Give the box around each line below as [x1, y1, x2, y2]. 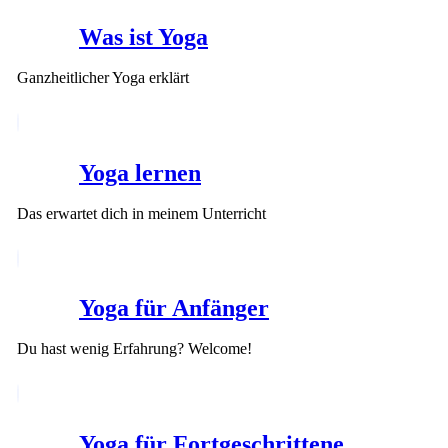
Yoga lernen [79, 159, 201, 186]
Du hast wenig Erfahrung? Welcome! [17, 340, 252, 358]
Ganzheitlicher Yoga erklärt [17, 68, 189, 86]
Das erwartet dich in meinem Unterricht [17, 204, 266, 222]
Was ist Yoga [79, 23, 208, 50]
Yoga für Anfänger [79, 295, 269, 322]
